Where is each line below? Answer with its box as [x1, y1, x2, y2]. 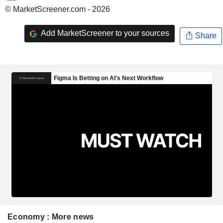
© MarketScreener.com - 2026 [5, 4, 110, 13]
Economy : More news [7, 212, 94, 221]
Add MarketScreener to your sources [39, 29, 169, 38]
